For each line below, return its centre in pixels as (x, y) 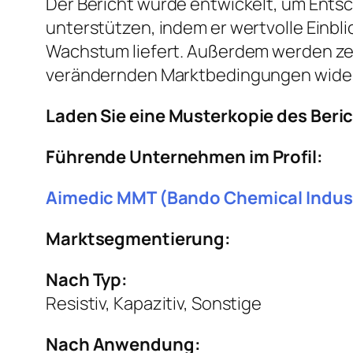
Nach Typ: (87, 280)
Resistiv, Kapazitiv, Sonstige (154, 304)
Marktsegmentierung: (139, 239)
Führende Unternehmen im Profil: (184, 157)
